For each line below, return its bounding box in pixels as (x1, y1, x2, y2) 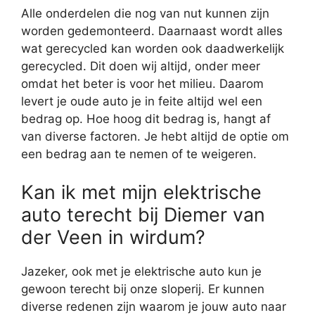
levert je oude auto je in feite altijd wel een (21, 94, 262, 109)
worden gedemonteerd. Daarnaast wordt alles (21, 24, 283, 39)
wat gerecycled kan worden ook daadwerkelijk (21, 41, 284, 56)
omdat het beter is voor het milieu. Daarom (21, 77, 264, 91)
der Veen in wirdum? (21, 225, 205, 249)
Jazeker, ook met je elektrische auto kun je (21, 264, 262, 278)
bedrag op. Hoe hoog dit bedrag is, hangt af (21, 112, 271, 127)
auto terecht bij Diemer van (21, 202, 265, 226)
